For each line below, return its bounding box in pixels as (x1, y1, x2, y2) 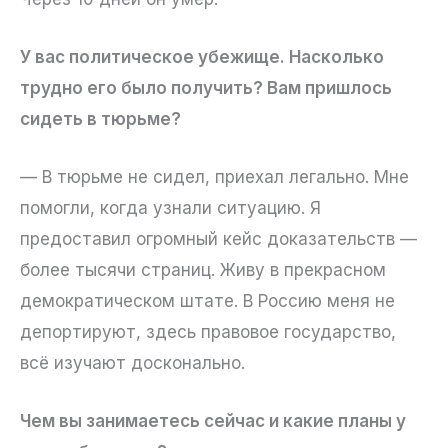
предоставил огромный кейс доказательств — (20, 229, 417, 250)
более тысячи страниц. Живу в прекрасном (20, 260, 386, 281)
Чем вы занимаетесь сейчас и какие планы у (20, 411, 406, 432)
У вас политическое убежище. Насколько (20, 47, 384, 68)
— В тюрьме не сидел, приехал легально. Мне (20, 167, 409, 188)
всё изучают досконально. (20, 353, 245, 374)
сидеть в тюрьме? (20, 109, 181, 130)
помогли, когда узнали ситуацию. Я (20, 198, 321, 219)
